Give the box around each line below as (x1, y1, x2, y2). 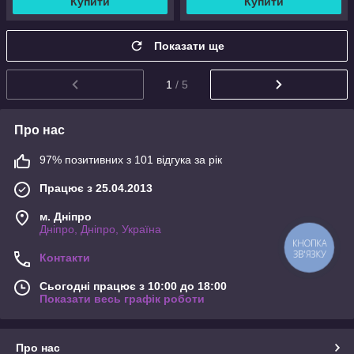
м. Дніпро (40, 209, 92, 223)
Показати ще (154, 40, 224, 52)
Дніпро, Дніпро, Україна (40, 222, 161, 235)
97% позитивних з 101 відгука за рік (40, 153, 222, 166)
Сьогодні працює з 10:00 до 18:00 (40, 279, 227, 292)
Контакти (40, 250, 90, 264)
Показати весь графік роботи (40, 292, 205, 305)
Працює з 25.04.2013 (40, 181, 153, 194)
